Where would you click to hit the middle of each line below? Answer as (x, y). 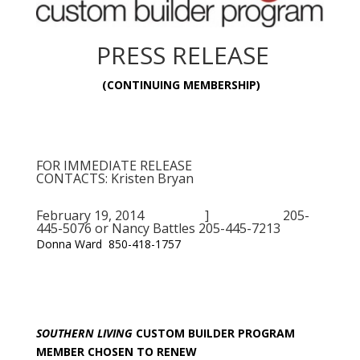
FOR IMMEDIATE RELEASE (176, 165)
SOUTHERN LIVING (84, 333)
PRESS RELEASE (180, 55)
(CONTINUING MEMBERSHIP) (180, 84)
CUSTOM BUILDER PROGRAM (213, 333)
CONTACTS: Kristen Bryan (115, 178)
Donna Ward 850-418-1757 (108, 243)
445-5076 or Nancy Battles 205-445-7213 (158, 228)
